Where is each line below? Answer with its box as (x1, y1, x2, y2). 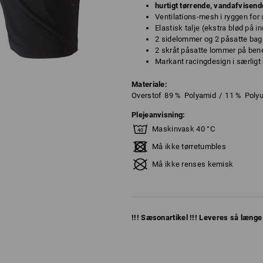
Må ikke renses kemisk (152, 160, 234, 168)
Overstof (131, 91, 162, 100)
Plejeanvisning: (131, 110, 186, 119)
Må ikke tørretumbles (152, 142, 226, 151)
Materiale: (131, 80, 167, 89)
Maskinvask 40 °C (152, 124, 215, 133)
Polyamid (184, 91, 217, 100)
